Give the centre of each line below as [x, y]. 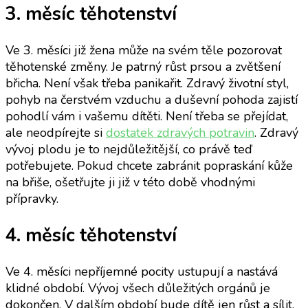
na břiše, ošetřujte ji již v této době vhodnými [130, 183]
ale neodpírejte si [56, 133]
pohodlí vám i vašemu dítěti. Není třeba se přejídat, [147, 117]
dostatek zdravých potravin [180, 133]
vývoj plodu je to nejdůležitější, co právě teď [129, 150]
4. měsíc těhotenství [91, 235]
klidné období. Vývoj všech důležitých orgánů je [138, 288]
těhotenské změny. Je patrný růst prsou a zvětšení [143, 67]
